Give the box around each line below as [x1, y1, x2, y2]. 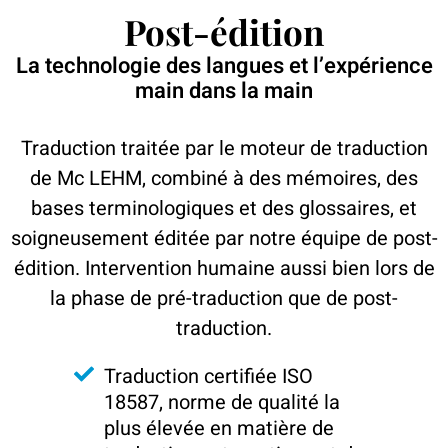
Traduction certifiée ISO [104, 362, 314, 391]
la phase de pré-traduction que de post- [50, 284, 398, 313]
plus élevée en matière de [104, 414, 335, 443]
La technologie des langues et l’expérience [15, 50, 433, 82]
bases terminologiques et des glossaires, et [31, 194, 417, 223]
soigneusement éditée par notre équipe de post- [10, 224, 438, 253]
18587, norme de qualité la [104, 388, 341, 417]
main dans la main [135, 75, 313, 107]
